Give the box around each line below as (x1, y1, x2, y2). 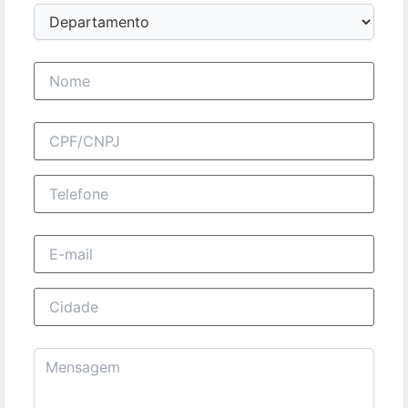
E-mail (33, 232, 76, 250)
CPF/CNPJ (33, 119, 104, 138)
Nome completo (33, 59, 144, 77)
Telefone (33, 172, 92, 190)
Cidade (33, 285, 82, 303)
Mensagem (33, 345, 107, 363)
